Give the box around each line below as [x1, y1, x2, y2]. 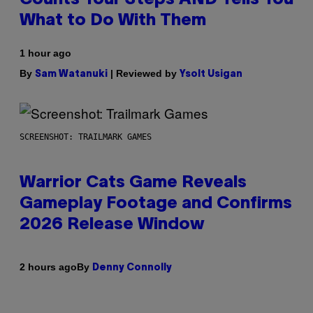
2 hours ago [20, 261, 77, 273]
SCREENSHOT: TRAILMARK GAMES [20, 131, 152, 142]
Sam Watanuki [35, 69, 108, 79]
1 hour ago [20, 47, 71, 59]
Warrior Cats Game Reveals [20, 175, 247, 191]
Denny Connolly [92, 263, 172, 272]
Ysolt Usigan [180, 69, 242, 79]
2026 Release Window [20, 217, 205, 233]
